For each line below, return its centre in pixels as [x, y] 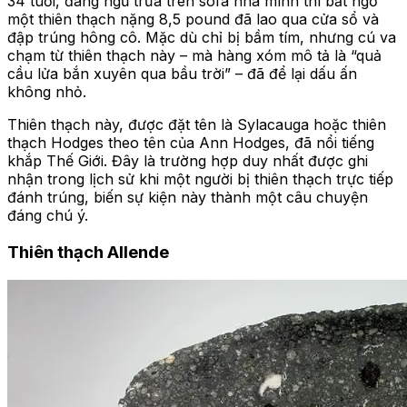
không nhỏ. [47, 92]
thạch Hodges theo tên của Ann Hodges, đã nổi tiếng [191, 143]
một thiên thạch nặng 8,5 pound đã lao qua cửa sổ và [193, 20]
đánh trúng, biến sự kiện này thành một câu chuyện [188, 198]
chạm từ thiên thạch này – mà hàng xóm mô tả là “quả [194, 56]
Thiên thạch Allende [88, 253]
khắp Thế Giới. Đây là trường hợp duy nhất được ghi [188, 161]
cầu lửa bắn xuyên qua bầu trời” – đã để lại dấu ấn [182, 74]
